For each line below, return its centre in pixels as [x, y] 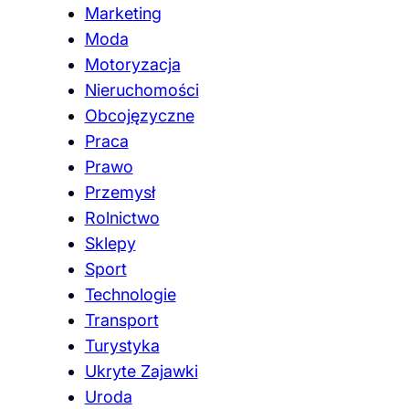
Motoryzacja [132, 65]
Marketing [123, 14]
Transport [121, 320]
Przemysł [120, 193]
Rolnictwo [122, 218]
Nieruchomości [142, 90]
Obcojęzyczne [139, 116]
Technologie [130, 295]
